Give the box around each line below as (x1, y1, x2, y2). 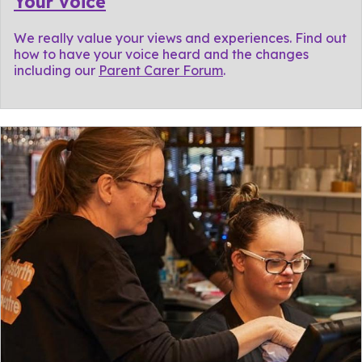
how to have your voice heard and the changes (14, 46, 309, 62)
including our (14, 62, 99, 78)
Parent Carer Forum (99, 62, 223, 78)
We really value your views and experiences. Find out (14, 30, 347, 46)
